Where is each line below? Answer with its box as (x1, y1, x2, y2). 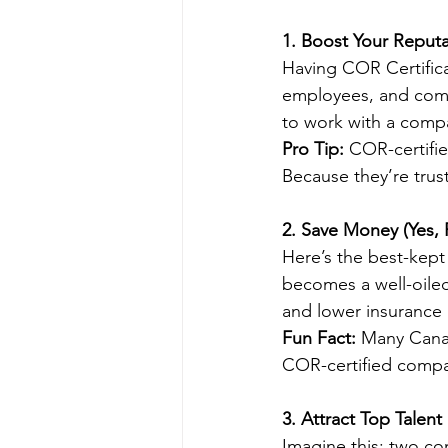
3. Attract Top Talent (282, 408, 442, 430)
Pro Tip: (282, 138, 344, 160)
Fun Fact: (282, 327, 356, 349)
